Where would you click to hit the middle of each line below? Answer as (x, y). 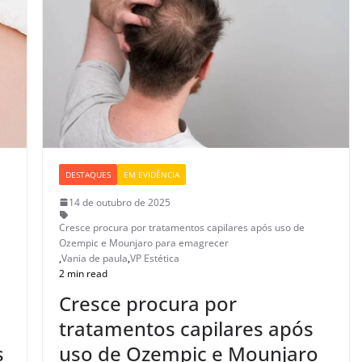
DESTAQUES (88, 174)
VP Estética (155, 258)
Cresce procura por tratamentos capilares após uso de (182, 227)
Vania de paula (95, 258)
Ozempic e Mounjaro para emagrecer (144, 242)
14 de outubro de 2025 (120, 202)
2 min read (84, 273)
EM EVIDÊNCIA (152, 174)
